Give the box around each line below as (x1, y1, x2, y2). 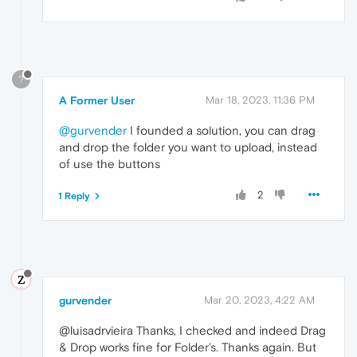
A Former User (59, 94, 135, 108)
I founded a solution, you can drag (127, 124, 316, 138)
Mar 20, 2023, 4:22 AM (204, 294, 315, 307)
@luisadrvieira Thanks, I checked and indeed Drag (59, 324, 326, 338)
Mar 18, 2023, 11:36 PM (206, 94, 315, 107)
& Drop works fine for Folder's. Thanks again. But (59, 340, 316, 355)
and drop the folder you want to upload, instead (59, 140, 317, 155)
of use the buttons (59, 157, 160, 171)
